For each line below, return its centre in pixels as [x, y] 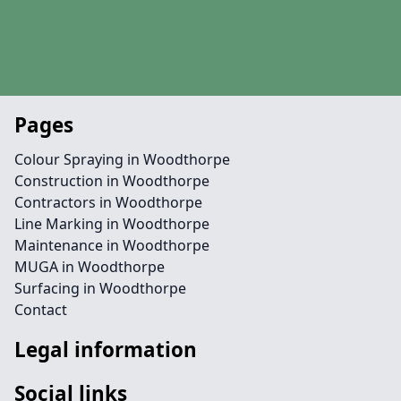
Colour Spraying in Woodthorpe [122, 159]
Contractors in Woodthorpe [108, 202]
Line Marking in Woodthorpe [112, 224]
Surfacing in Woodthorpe [100, 288]
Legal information [106, 350]
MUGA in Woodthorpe [90, 267]
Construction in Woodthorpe [112, 181]
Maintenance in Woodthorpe [112, 245]
